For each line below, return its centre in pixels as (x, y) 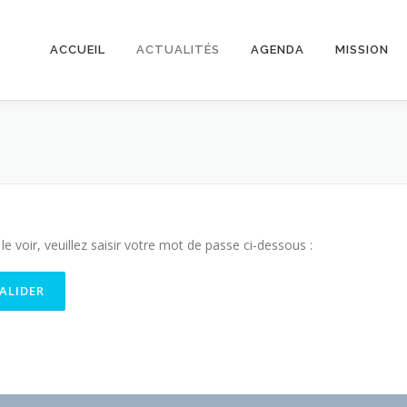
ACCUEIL (78, 50)
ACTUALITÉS (178, 50)
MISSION (362, 50)
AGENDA (278, 50)
